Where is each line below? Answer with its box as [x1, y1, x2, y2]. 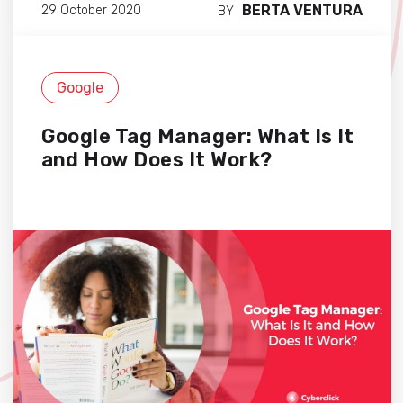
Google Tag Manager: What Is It [40, 124, 354, 149]
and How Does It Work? [40, 148, 273, 173]
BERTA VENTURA [241, 2, 363, 20]
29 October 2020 [40, 2, 141, 18]
